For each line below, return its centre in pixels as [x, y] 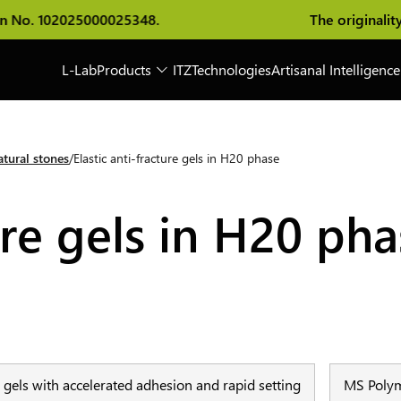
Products [124, 69]
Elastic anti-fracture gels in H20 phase [176, 158]
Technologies [231, 69]
